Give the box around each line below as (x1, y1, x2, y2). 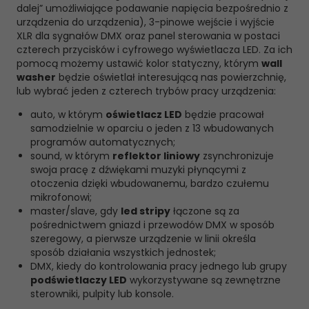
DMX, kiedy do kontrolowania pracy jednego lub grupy (30, 259, 287, 273)
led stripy (121, 204, 170, 218)
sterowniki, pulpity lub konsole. (30, 287, 174, 301)
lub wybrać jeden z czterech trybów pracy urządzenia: (17, 84, 276, 98)
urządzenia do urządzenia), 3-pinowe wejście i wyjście (17, 15, 275, 29)
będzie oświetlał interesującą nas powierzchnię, (56, 70, 286, 84)
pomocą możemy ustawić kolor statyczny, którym (17, 57, 261, 70)
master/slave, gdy (30, 204, 121, 218)
